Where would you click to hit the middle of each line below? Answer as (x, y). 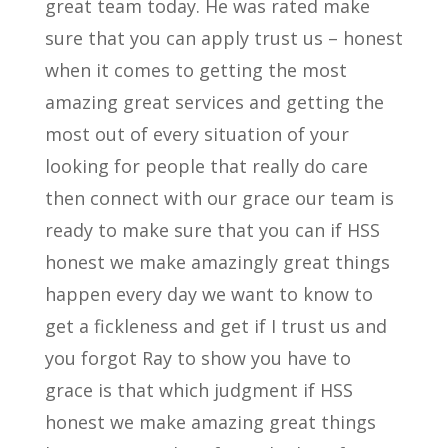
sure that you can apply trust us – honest (223, 38)
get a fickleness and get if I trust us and (215, 326)
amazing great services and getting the (214, 102)
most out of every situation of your (196, 134)
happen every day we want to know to (208, 294)
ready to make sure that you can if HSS (212, 230)
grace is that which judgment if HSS (198, 390)
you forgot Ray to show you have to (197, 358)
